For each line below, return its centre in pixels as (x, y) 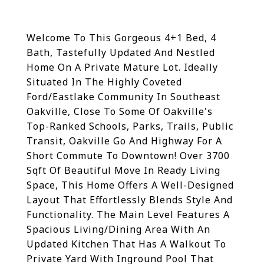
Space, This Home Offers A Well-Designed (130, 185)
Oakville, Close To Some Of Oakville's (120, 111)
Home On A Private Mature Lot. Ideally (122, 67)
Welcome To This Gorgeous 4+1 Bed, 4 (121, 38)
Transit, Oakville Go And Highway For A (124, 141)
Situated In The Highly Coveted (104, 82)
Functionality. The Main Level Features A (128, 214)
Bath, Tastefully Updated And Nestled (121, 52)
